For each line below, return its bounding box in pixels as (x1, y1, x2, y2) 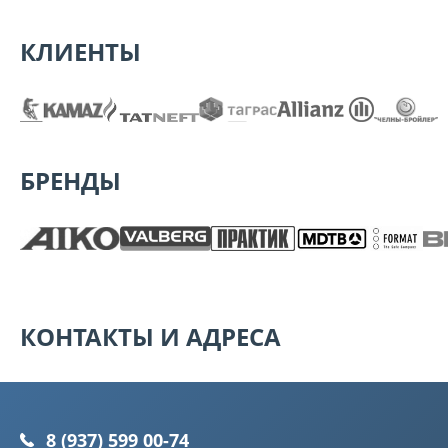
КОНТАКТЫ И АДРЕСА (20, 320, 281, 354)
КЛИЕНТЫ (20, 35, 141, 69)
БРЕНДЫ (20, 164, 121, 198)
